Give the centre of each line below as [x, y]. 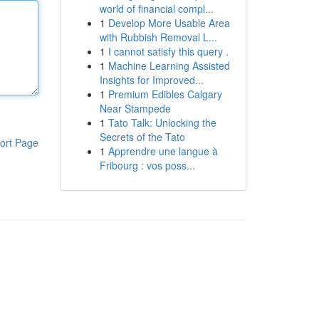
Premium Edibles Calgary [165, 94]
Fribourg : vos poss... [147, 165]
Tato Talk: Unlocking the [162, 122]
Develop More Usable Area [169, 23]
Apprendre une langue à [163, 151]
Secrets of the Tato [142, 137]
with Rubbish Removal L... [158, 37]
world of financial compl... [156, 9]
